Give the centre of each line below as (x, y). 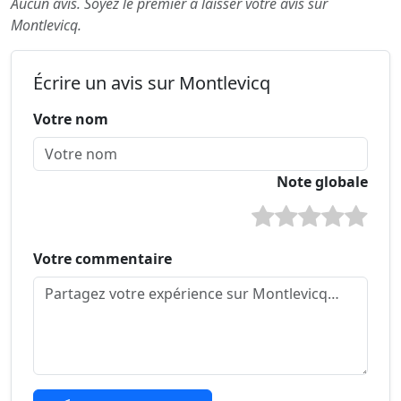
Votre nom (71, 119)
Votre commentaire (102, 258)
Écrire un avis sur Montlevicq (152, 82)
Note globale (322, 181)
